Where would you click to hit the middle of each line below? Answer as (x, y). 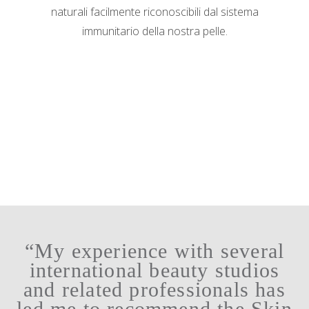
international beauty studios (154, 270)
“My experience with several (154, 251)
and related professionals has (154, 290)
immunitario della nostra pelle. (154, 31)
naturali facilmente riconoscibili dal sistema (154, 12)
